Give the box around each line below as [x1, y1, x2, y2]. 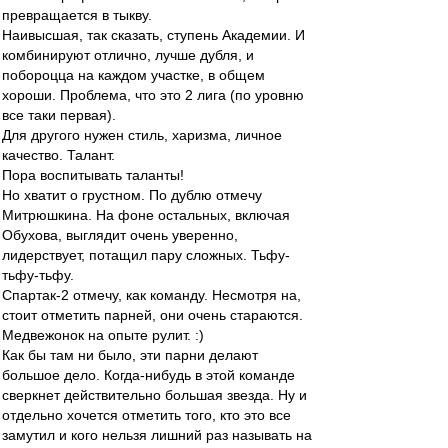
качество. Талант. [2, 147, 115, 163]
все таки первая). [2, 107, 116, 123]
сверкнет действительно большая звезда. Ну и [2, 387, 307, 403]
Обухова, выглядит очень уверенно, [2, 227, 238, 243]
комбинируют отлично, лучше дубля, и [2, 47, 254, 63]
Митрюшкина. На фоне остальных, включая [2, 207, 290, 223]
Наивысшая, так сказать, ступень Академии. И [2, 27, 305, 43]
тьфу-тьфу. [2, 267, 74, 283]
